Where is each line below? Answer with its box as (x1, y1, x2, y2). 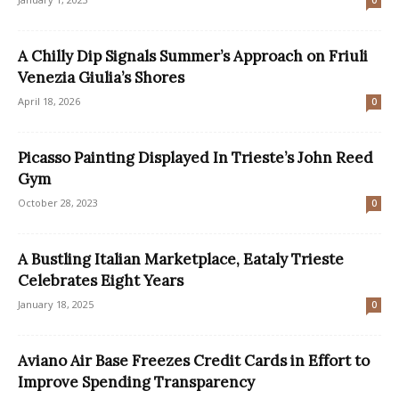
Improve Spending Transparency (18, 372, 255, 393)
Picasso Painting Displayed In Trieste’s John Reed (18, 148, 373, 168)
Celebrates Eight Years (18, 271, 183, 291)
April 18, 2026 (18, 94, 80, 109)
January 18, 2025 (18, 297, 94, 312)
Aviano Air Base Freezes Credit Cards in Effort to (18, 351, 370, 371)
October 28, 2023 (18, 196, 98, 210)
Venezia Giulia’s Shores (18, 68, 184, 88)
